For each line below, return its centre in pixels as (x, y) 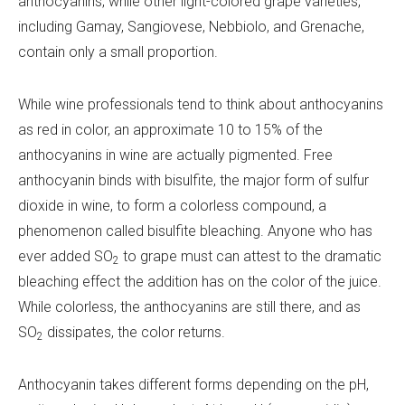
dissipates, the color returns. (134, 332)
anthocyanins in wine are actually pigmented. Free (175, 155)
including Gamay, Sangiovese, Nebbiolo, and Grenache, (191, 26)
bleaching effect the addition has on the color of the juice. (200, 281)
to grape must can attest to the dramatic (250, 256)
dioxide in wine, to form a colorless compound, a (172, 205)
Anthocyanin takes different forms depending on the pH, (193, 384)
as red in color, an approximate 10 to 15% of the (170, 129)
